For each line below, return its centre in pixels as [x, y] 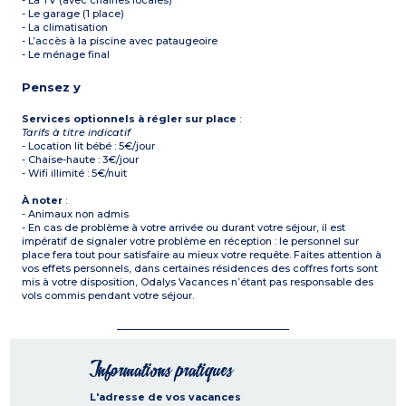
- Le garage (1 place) [73, 14]
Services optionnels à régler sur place [130, 119]
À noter [43, 201]
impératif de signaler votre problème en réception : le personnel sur [191, 242]
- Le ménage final [66, 55]
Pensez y [52, 87]
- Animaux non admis [76, 214]
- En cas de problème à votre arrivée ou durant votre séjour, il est [184, 228]
